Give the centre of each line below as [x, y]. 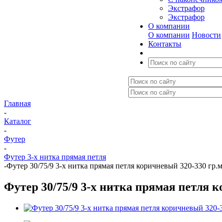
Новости [206, 35]
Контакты [165, 44]
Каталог [18, 121]
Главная [17, 103]
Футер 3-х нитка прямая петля [55, 157]
